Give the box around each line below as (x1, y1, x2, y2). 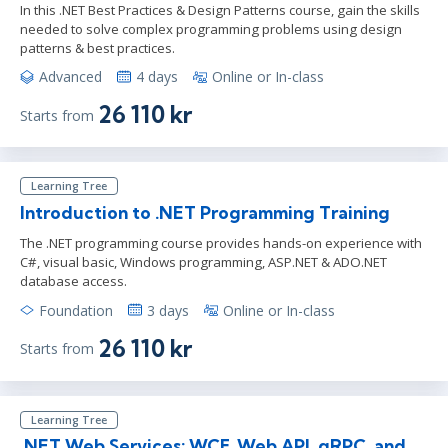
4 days (136, 67, 178, 87)
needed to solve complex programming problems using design (20, 19, 402, 38)
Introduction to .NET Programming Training (20, 201, 390, 223)
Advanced (39, 67, 102, 87)
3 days (147, 300, 189, 320)
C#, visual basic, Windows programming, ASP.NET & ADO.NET (20, 252, 387, 271)
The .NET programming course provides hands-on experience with (20, 233, 422, 252)
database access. (20, 271, 127, 290)
